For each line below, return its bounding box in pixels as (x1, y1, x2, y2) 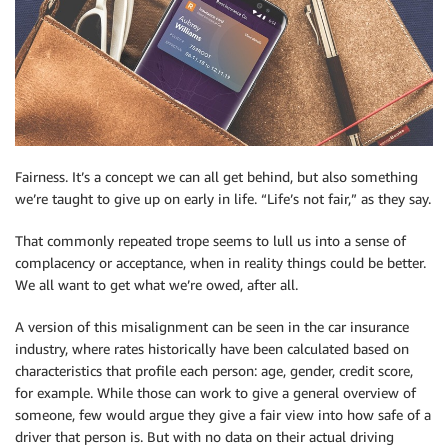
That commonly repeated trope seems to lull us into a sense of (15, 232, 406, 249)
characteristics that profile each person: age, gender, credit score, (15, 362, 413, 379)
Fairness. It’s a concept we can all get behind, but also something (15, 168, 418, 185)
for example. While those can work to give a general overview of (15, 384, 416, 401)
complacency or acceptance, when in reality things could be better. (15, 254, 426, 271)
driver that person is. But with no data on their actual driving (15, 428, 394, 445)
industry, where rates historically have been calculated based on (15, 340, 409, 357)
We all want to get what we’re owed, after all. (15, 276, 298, 293)
